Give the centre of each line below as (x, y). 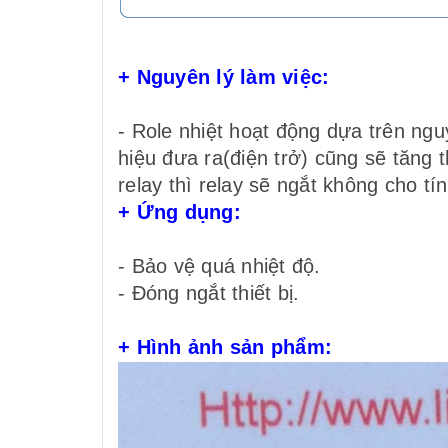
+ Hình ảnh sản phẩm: (225, 346)
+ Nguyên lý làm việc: (224, 76)
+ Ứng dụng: (179, 211)
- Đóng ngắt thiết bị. (209, 292)
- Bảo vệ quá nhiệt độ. (219, 265)
